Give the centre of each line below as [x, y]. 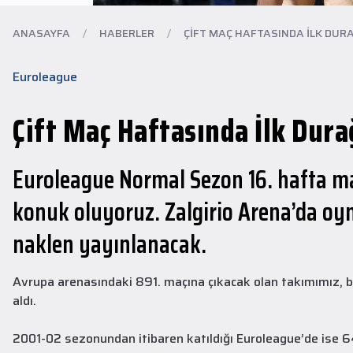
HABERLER [127, 33]
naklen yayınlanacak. [110, 244]
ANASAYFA [41, 33]
